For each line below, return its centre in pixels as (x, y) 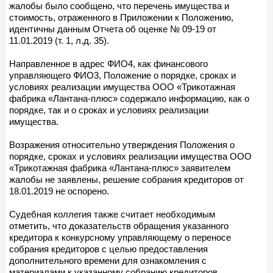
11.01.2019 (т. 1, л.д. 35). (59, 40)
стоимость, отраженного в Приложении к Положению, (121, 17)
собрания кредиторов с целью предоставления (108, 249)
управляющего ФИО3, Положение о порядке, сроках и (122, 75)
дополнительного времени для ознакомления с (108, 260)
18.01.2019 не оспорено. (59, 191)
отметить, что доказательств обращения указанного (119, 225)
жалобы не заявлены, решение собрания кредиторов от (126, 179)
